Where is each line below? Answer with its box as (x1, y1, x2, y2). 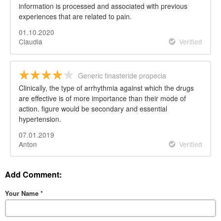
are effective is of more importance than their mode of (19, 93, 186, 103)
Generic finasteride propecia (78, 70, 166, 80)
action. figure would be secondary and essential (19, 103, 167, 113)
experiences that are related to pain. (19, 11, 132, 21)
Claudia (19, 36, 42, 46)
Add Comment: (5, 169, 62, 181)
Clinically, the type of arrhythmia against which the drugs (19, 82, 194, 93)
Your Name (5, 188, 40, 198)
